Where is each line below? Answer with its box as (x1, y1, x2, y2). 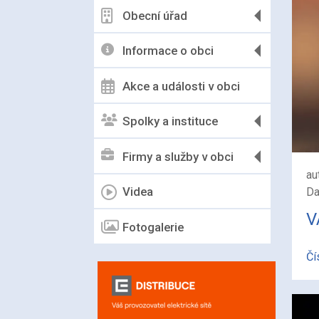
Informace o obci (122, 43, 214, 58)
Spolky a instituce (122, 114, 218, 129)
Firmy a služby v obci (122, 149, 234, 164)
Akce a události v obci (122, 78, 240, 93)
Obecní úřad (122, 8, 187, 23)
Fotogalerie (122, 219, 184, 234)
